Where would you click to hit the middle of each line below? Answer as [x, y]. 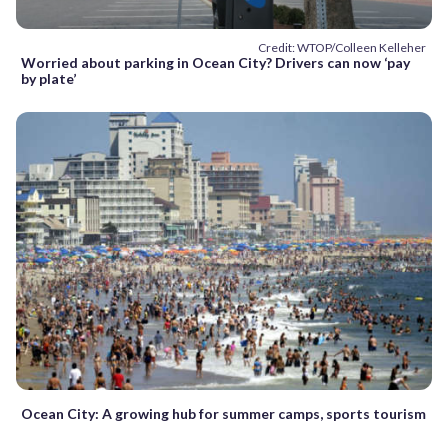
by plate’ [48, 79]
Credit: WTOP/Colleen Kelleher [342, 48]
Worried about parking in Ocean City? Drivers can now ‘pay [215, 63]
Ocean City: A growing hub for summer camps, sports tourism [223, 413]
